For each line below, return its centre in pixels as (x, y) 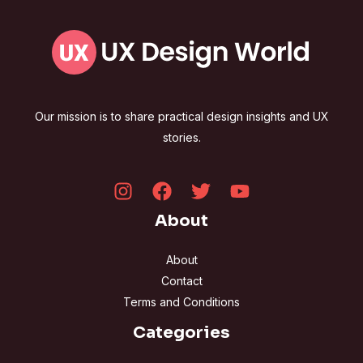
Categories (181, 333)
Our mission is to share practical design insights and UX (181, 117)
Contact (181, 281)
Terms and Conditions (181, 302)
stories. (181, 138)
